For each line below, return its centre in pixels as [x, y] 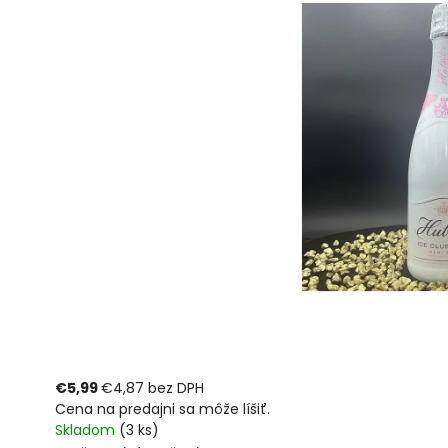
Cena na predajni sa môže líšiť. [162, 409]
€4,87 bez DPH [152, 388]
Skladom [87, 430]
